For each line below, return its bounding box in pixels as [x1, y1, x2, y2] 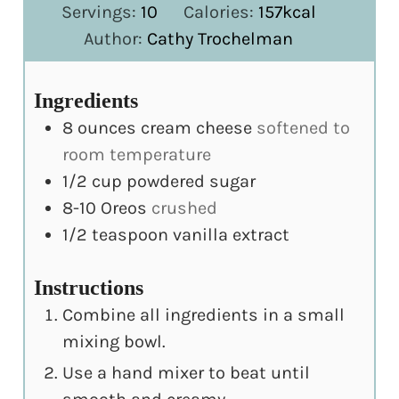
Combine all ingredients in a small [62, 304, 346, 325]
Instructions [34, 275, 144, 299]
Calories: [183, 2, 258, 23]
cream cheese [141, 118, 253, 139]
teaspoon [92, 224, 169, 246]
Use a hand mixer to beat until [62, 362, 311, 383]
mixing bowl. [62, 330, 167, 352]
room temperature [62, 144, 212, 166]
